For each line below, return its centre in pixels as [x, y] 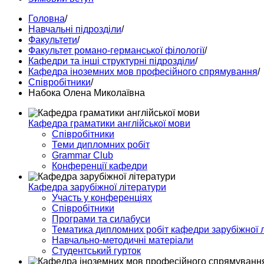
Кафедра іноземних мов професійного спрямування [143, 72]
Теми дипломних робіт [101, 145]
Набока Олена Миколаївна [87, 93]
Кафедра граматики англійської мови [109, 123]
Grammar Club [82, 155]
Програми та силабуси [101, 219]
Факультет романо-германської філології [116, 50]
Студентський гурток [96, 251]
